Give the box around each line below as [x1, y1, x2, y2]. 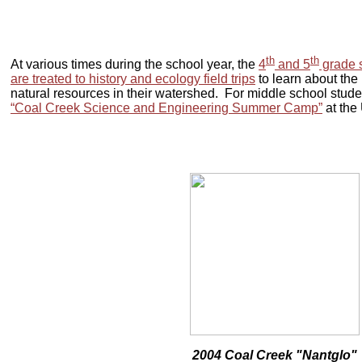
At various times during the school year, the [11, 57, 259, 72]
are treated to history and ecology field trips [11, 72, 255, 86]
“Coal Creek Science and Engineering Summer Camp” [11, 101, 322, 116]
